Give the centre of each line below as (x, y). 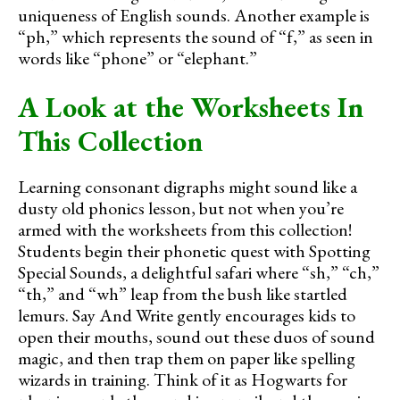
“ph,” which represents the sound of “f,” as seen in (196, 36)
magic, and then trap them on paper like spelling (187, 358)
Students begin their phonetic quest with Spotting (194, 250)
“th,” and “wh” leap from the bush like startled (183, 293)
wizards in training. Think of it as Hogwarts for (183, 379)
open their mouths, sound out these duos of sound (196, 336)
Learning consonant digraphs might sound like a (187, 186)
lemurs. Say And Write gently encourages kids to (187, 315)
